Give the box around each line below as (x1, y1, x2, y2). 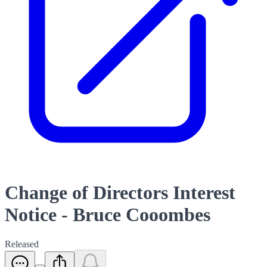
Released (5, 238, 39, 249)
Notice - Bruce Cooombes (5, 204, 210, 226)
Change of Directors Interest (5, 182, 235, 204)
